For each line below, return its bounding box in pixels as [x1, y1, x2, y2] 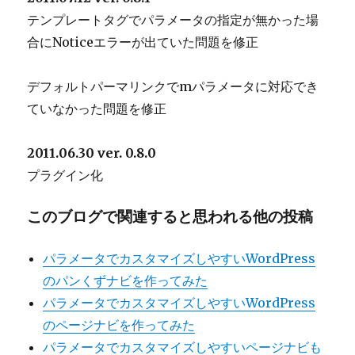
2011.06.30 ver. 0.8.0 [27, 145, 157, 161]
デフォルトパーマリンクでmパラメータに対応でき [27, 78, 319, 94]
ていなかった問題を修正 [27, 101, 167, 116]
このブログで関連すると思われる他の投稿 [27, 207, 314, 226]
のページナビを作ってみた [43, 317, 196, 333]
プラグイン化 [27, 167, 104, 183]
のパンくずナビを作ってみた [43, 273, 208, 288]
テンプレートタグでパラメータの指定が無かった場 [27, 12, 319, 28]
